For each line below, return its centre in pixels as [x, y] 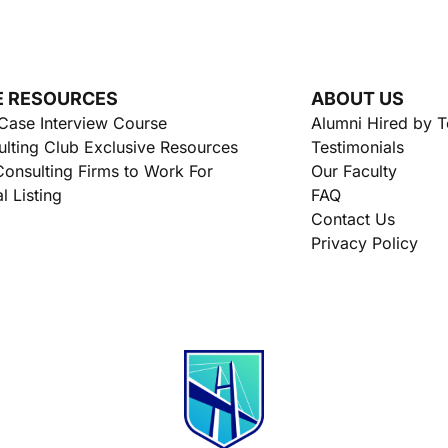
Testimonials [357, 147]
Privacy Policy [364, 243]
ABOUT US [357, 98]
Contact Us [352, 219]
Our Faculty [353, 171]
